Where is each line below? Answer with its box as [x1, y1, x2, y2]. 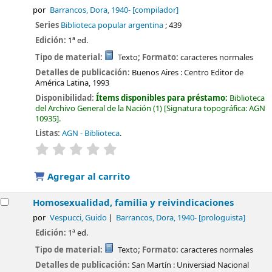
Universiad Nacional [177, 259, 250, 271]
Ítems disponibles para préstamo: [96, 92, 230, 104]
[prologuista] [196, 212, 245, 224]
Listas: [35, 127, 61, 140]
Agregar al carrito [45, 169, 131, 183]
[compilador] [130, 5, 178, 16]
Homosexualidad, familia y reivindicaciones [33, 196, 234, 210]
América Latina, [35, 76, 91, 89]
